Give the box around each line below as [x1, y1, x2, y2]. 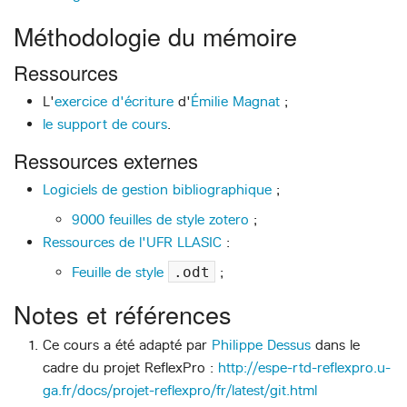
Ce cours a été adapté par [43, 336, 212, 354]
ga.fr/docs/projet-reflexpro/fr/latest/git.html [43, 382, 317, 400]
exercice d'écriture [55, 93, 174, 111]
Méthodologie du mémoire [14, 17, 297, 54]
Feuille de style [72, 263, 168, 281]
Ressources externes [14, 145, 198, 174]
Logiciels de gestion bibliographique [43, 180, 272, 198]
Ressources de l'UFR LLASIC [43, 233, 222, 251]
